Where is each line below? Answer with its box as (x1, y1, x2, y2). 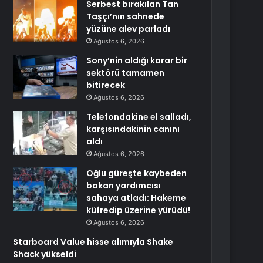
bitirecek (86, 79, 126, 91)
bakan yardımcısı (86, 180, 161, 191)
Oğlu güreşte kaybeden (86, 167, 187, 179)
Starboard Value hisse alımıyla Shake (13, 236, 174, 248)
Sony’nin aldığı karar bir (86, 55, 188, 66)
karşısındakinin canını (86, 123, 180, 135)
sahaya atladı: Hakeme (86, 192, 187, 204)
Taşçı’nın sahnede (86, 11, 165, 22)
